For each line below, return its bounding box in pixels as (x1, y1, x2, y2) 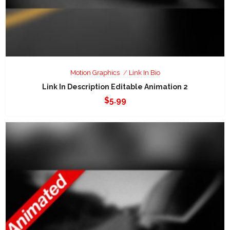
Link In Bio (128, 69, 160, 76)
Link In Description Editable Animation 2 (42, 83, 188, 91)
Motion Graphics (70, 69, 120, 76)
